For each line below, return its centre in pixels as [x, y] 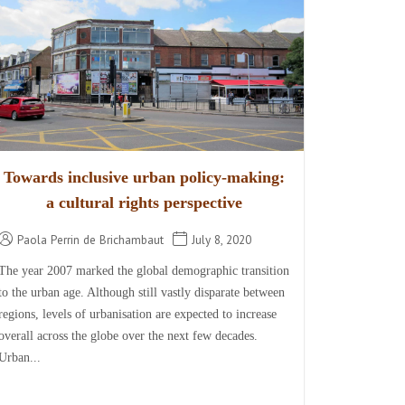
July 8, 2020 [221, 239]
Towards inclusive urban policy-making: [144, 177]
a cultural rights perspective [144, 202]
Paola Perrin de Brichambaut [90, 239]
